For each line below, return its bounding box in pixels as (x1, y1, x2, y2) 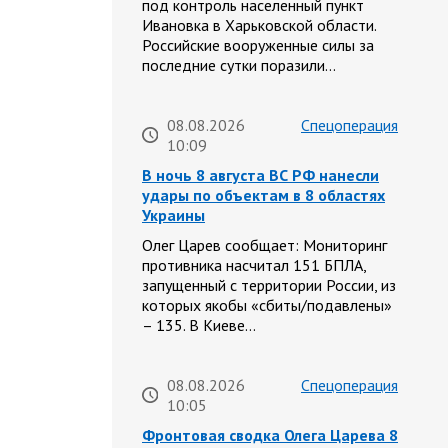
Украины (142, 205, 205, 226)
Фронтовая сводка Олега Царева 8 (142, 425, 398, 446)
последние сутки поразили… (142, 55, 336, 76)
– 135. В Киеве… (142, 315, 256, 336)
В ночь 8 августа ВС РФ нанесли (142, 165, 379, 186)
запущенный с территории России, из (142, 275, 396, 296)
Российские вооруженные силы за (142, 35, 374, 56)
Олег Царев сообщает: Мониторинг (142, 235, 387, 256)
